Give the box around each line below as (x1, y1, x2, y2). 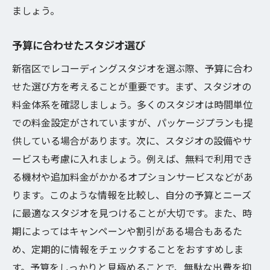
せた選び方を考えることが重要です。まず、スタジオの (12, 79, 251, 93)
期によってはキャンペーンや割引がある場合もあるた (12, 224, 242, 238)
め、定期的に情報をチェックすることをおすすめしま (12, 242, 243, 256)
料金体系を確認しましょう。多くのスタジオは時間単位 (12, 97, 253, 111)
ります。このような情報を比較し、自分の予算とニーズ (12, 187, 251, 202)
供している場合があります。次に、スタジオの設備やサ (12, 133, 252, 148)
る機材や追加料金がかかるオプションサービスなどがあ (12, 169, 253, 184)
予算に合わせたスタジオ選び (12, 37, 145, 52)
